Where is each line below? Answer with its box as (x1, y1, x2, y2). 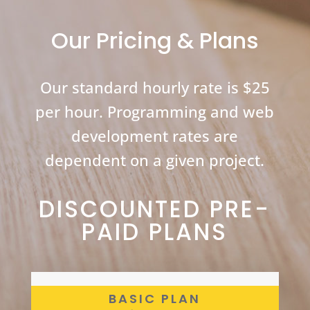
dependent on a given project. (45, 149, 265, 171)
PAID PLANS (82, 216, 228, 249)
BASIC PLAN (109, 290, 201, 308)
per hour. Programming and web (35, 101, 275, 122)
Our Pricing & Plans (51, 25, 259, 57)
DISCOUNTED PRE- (39, 193, 271, 226)
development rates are (71, 125, 239, 147)
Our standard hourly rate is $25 (39, 77, 270, 98)
